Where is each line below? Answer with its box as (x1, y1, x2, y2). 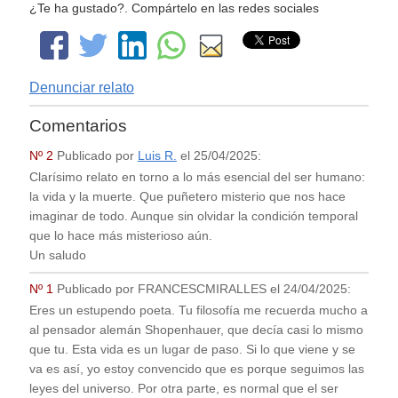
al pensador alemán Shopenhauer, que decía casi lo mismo (28, 322, 363, 337)
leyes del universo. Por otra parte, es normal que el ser (28, 381, 338, 395)
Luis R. (137, 149, 177, 163)
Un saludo (28, 248, 86, 262)
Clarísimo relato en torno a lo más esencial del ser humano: (28, 170, 365, 184)
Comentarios (28, 115, 127, 135)
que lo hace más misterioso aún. (28, 228, 212, 243)
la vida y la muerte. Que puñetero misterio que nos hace (28, 189, 346, 203)
